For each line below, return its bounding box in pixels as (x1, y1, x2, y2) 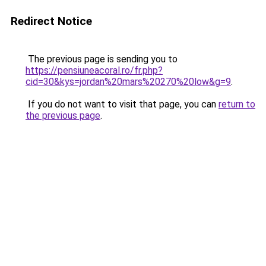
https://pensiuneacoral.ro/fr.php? (26, 65, 163, 76)
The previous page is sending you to (26, 53, 178, 65)
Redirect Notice (11, 14, 92, 28)
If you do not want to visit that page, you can (26, 99, 218, 110)
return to (218, 99, 255, 110)
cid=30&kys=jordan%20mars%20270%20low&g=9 (26, 76, 231, 87)
